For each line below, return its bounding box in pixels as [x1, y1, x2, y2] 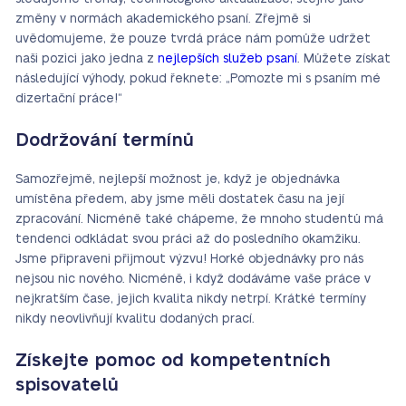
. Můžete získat [297, 53, 391, 65]
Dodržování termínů [15, 131, 194, 150]
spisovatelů [15, 376, 119, 394]
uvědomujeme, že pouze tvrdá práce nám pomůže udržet [15, 33, 371, 45]
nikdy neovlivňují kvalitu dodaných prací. [15, 313, 255, 325]
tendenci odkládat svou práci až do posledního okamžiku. [15, 233, 361, 246]
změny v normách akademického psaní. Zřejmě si [15, 13, 311, 25]
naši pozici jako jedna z [15, 53, 158, 65]
